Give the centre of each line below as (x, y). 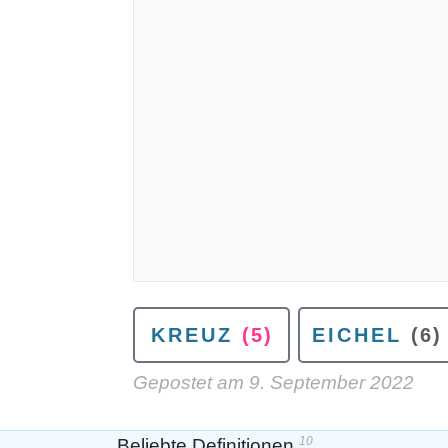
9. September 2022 (331, 382)
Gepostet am (191, 382)
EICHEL (356, 335)
